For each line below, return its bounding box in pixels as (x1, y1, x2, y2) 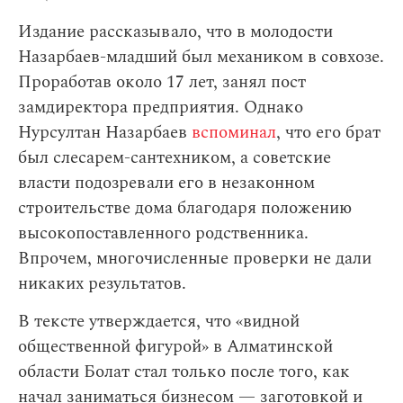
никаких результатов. (18, 271, 186, 297)
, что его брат (276, 120, 381, 146)
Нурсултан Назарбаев (18, 120, 192, 146)
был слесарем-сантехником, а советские (18, 145, 331, 171)
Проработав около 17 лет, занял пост (18, 69, 306, 95)
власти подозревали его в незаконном (18, 170, 315, 196)
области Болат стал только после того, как (18, 359, 350, 385)
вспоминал (192, 120, 276, 146)
